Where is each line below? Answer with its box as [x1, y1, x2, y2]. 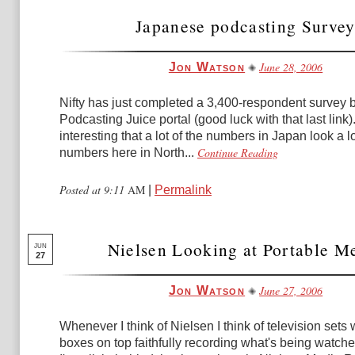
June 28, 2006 [259, 59, 323, 74]
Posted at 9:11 [59, 182, 128, 197]
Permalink [155, 183, 212, 197]
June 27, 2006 [259, 283, 323, 298]
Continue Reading [197, 145, 278, 160]
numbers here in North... [59, 146, 194, 159]
